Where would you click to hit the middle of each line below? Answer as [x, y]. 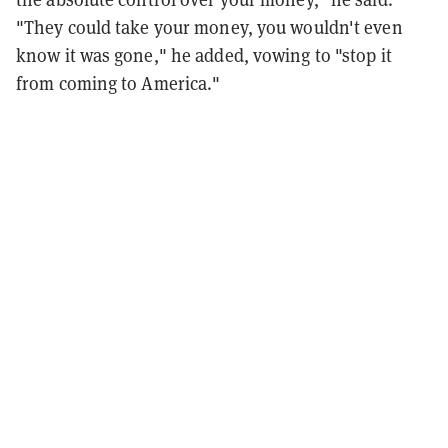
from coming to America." [118, 83]
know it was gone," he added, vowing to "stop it [204, 55]
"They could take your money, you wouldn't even [209, 27]
